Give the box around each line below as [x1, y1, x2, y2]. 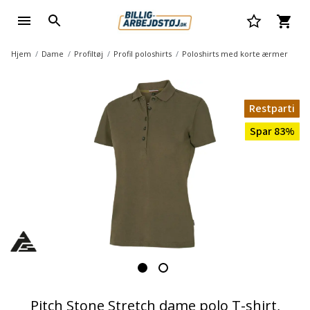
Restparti [249, 101, 295, 116]
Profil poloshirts [113, 48, 172, 59]
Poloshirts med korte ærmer [182, 48, 288, 59]
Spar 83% [250, 124, 295, 139]
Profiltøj [74, 48, 103, 59]
